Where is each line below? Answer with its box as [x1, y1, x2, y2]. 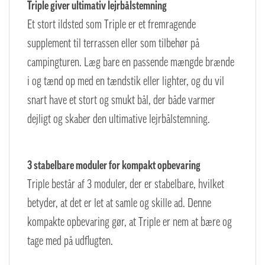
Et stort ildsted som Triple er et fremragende [27, 18, 196, 31]
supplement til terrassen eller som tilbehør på [27, 37, 199, 50]
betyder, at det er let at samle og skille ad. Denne [27, 196, 211, 209]
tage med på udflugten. [27, 234, 113, 247]
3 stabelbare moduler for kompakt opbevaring [27, 158, 201, 172]
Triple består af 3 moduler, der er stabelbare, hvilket [27, 177, 224, 190]
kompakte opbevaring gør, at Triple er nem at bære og [27, 215, 232, 228]
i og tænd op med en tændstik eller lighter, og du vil [27, 75, 224, 88]
